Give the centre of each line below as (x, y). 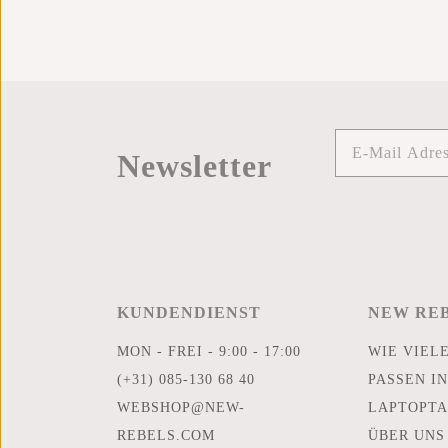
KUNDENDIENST (189, 312)
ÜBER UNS (406, 435)
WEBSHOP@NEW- (181, 407)
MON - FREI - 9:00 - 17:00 (209, 351)
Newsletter (194, 166)
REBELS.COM (166, 435)
